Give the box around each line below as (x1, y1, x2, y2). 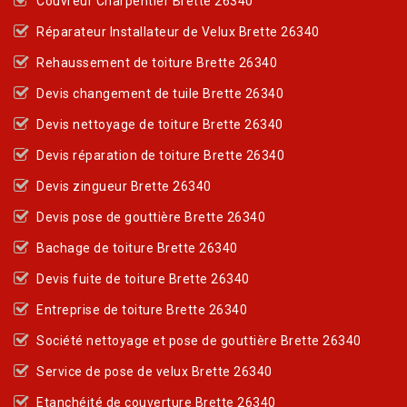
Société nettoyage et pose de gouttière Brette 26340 (36, 333, 362, 348)
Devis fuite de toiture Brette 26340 (36, 271, 250, 286)
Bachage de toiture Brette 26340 (36, 240, 238, 255)
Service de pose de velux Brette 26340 (36, 363, 273, 379)
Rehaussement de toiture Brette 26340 (36, 55, 277, 70)
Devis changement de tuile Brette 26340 (36, 85, 283, 101)
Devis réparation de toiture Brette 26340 (36, 147, 284, 163)
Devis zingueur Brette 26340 (36, 178, 212, 194)
